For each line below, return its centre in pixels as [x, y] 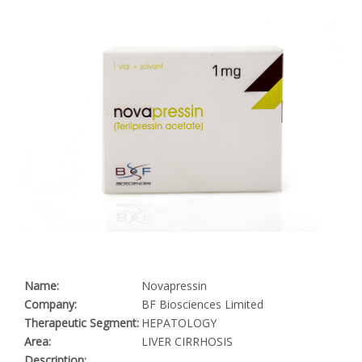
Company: [51, 305]
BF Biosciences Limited [202, 305]
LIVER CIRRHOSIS [187, 342]
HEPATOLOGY [179, 323]
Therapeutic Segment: [82, 323]
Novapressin [174, 286]
